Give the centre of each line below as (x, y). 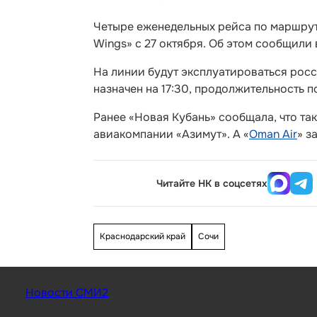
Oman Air (273, 134)
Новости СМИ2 (67, 293)
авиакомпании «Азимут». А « (171, 134)
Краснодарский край (143, 236)
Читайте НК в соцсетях (212, 183)
